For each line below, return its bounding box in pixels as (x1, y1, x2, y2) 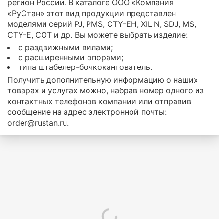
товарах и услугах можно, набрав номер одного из (7, 85, 204, 95)
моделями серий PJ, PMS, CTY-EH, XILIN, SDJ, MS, (7, 19, 196, 29)
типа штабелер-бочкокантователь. (18, 62, 152, 72)
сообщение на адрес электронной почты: (7, 107, 167, 117)
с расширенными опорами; (18, 52, 123, 62)
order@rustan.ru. (7, 117, 69, 128)
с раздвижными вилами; (18, 42, 113, 52)
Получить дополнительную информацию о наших (7, 74, 198, 85)
